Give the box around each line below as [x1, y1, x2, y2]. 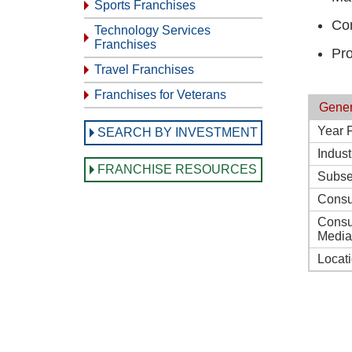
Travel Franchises [94, 63, 194, 76]
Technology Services [94, 24, 211, 37]
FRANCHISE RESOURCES [97, 163, 257, 176]
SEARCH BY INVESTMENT [97, 126, 258, 139]
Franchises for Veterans [94, 88, 226, 101]
